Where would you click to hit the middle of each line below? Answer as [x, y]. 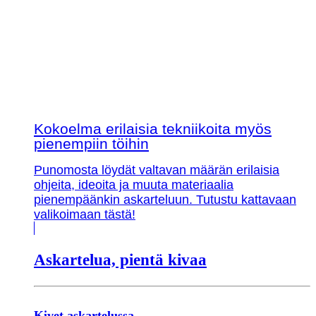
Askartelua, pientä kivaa [120, 260]
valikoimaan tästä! [85, 215]
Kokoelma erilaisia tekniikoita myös [153, 128]
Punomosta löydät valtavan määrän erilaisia [157, 170]
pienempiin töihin [91, 143]
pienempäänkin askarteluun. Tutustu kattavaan [165, 200]
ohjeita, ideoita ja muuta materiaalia [134, 185]
